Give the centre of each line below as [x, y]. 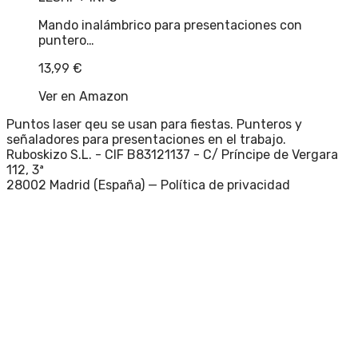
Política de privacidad [225, 185]
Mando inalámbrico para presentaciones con [170, 25]
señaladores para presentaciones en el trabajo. [146, 139]
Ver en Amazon [84, 96]
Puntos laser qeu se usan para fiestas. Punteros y [154, 124]
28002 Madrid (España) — [82, 185]
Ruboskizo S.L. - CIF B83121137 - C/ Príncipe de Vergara [172, 154]
